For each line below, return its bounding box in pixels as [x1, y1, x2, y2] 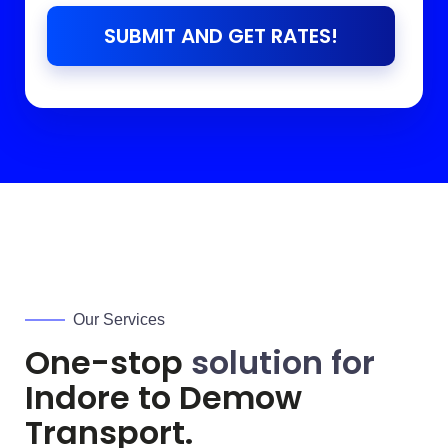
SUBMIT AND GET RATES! [103, 21, 338, 50]
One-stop [25, 339, 191, 385]
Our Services [73, 310, 165, 328]
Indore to [25, 374, 179, 420]
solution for [191, 339, 375, 385]
